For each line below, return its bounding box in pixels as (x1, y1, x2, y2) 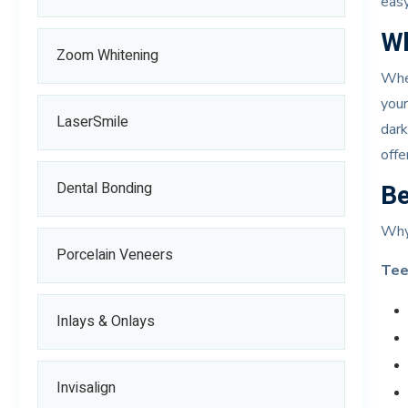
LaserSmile (56, 111, 128, 134)
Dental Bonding (56, 178, 152, 200)
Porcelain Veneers (56, 244, 173, 267)
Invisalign (56, 377, 116, 400)
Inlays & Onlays (56, 311, 155, 333)
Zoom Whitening (56, 45, 158, 67)
